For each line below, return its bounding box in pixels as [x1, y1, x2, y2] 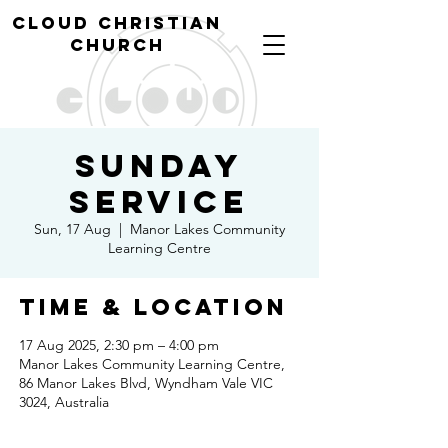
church [69, 34, 165, 56]
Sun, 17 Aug [33, 220, 111, 238]
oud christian [41, 12, 222, 34]
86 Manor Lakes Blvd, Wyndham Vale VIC [19, 374, 273, 392]
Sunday [74, 146, 244, 186]
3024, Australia [19, 393, 109, 411]
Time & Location [19, 293, 288, 321]
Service [69, 182, 249, 222]
